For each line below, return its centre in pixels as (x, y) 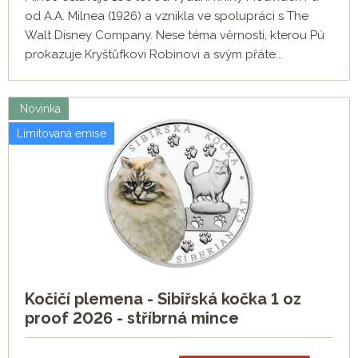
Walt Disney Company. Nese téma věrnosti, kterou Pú (175, 36)
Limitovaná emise (62, 134)
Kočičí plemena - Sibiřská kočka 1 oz (163, 299)
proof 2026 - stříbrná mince (132, 318)
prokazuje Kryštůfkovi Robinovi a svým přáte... (154, 55)
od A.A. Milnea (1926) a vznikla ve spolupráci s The (167, 16)
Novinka (39, 109)
